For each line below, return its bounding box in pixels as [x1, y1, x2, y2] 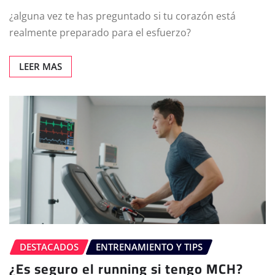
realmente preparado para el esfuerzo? [9, 25, 191, 39]
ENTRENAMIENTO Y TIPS [96, 240, 203, 253]
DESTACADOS [20, 240, 79, 253]
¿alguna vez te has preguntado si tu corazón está [9, 9, 236, 23]
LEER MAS [19, 60, 62, 72]
